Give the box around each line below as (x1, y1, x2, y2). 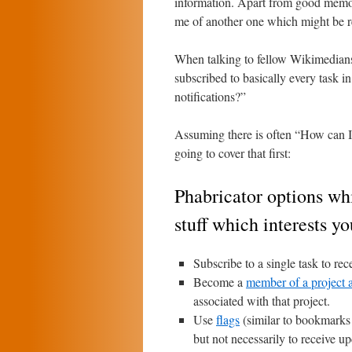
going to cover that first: (174, 145, 291, 161)
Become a (193, 273, 246, 290)
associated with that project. (193, 292, 330, 309)
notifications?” (174, 88, 246, 104)
